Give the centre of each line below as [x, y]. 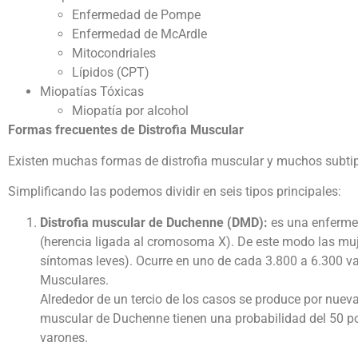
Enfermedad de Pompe [136, 15]
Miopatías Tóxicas [92, 92]
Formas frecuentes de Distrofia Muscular [126, 130]
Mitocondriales [114, 54]
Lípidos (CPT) [111, 73]
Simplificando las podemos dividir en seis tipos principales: [175, 192]
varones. [64, 337]
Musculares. [74, 280]
